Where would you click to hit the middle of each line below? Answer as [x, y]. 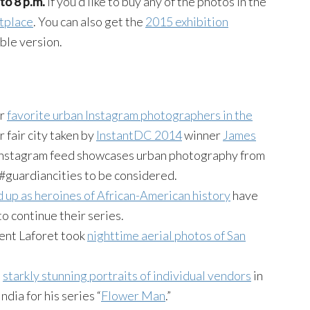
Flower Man [133, 296]
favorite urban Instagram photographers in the [130, 115]
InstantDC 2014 [139, 135]
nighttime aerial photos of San [166, 236]
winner [202, 135]
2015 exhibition [187, 22]
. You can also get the [89, 22]
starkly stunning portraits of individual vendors [127, 276]
